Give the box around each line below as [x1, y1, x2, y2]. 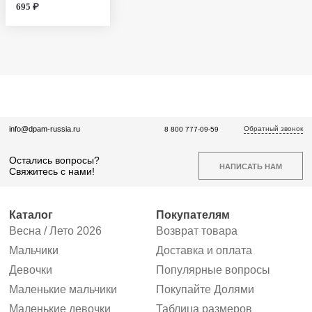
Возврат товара [156, 225, 237, 237]
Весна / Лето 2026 [9, 225, 102, 237]
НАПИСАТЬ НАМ [219, 162, 282, 171]
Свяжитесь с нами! [9, 165, 95, 177]
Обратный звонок [244, 124, 303, 132]
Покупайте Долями [156, 283, 254, 296]
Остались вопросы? [9, 154, 100, 166]
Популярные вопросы [156, 264, 270, 276]
